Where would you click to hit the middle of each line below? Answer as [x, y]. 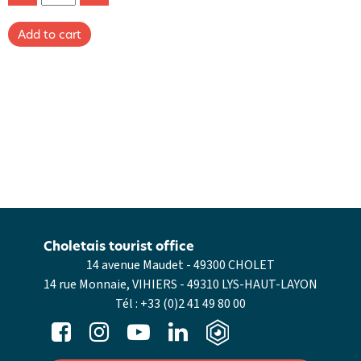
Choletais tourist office [119, 245]
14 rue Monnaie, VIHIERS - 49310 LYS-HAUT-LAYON [180, 284]
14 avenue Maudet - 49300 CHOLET [180, 265]
